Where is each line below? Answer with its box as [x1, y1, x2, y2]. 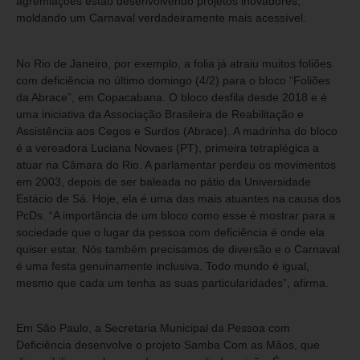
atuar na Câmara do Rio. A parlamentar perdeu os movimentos [16, 157, 336, 171]
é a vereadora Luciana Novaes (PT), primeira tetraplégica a [16, 141, 319, 154]
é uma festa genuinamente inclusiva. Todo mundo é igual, [16, 259, 309, 272]
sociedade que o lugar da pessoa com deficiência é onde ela [16, 225, 325, 239]
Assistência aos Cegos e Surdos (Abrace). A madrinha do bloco [16, 124, 337, 137]
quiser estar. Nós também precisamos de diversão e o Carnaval [16, 242, 340, 256]
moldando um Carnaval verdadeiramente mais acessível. [16, 11, 306, 25]
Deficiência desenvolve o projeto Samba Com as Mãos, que [16, 338, 320, 352]
